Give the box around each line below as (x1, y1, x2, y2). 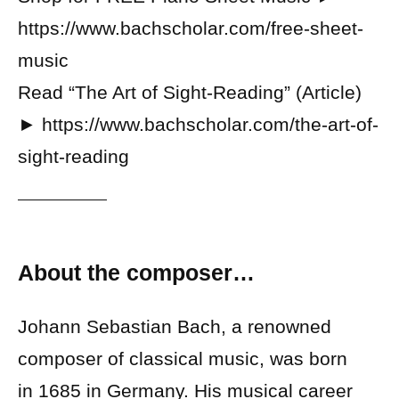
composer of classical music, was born (18, 347, 347, 369)
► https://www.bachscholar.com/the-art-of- (18, 114, 379, 134)
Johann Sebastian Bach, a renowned (18, 315, 331, 337)
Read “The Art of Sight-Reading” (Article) (18, 82, 362, 102)
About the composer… (18, 260, 255, 285)
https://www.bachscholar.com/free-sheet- (18, 18, 363, 38)
